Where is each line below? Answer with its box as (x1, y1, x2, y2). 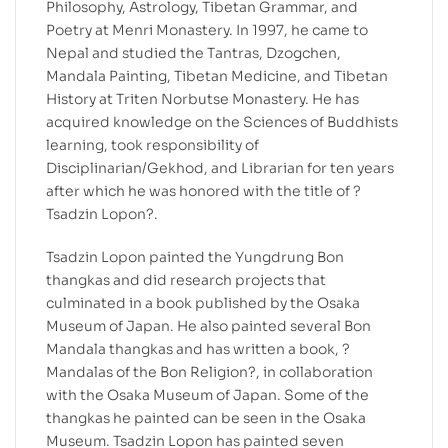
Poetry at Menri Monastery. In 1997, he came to (46, 20, 368, 39)
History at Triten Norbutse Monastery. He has (46, 89, 359, 108)
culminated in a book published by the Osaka (46, 293, 360, 312)
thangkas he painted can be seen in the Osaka (46, 408, 366, 427)
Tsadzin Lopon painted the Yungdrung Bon (46, 247, 344, 266)
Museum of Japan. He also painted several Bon (46, 316, 371, 335)
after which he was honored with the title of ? (46, 181, 361, 200)
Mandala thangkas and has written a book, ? (46, 339, 350, 358)
